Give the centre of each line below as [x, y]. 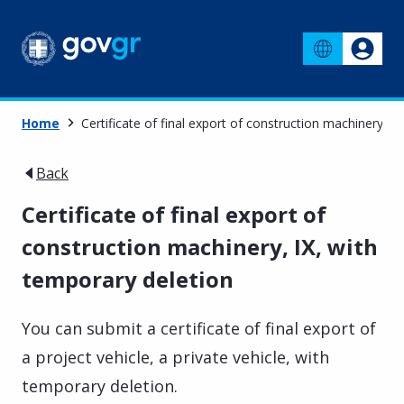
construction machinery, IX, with [200, 246]
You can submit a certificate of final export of [199, 328]
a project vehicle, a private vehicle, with [175, 357]
